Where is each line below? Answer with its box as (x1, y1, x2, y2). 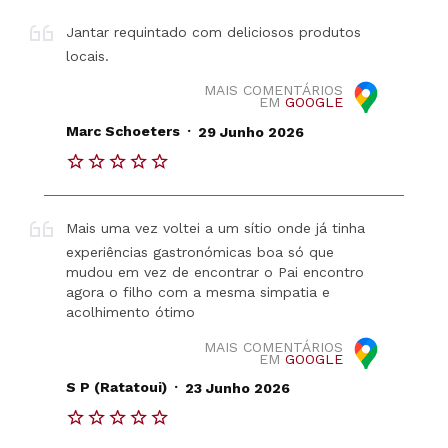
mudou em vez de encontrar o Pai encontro (66, 264, 365, 281)
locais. (66, 47, 110, 64)
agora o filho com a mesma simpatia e (66, 284, 331, 301)
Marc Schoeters (66, 123, 181, 140)
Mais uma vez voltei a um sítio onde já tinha (66, 220, 366, 237)
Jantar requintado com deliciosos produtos (66, 23, 362, 40)
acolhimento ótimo (66, 304, 196, 321)
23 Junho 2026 (184, 379, 290, 396)
